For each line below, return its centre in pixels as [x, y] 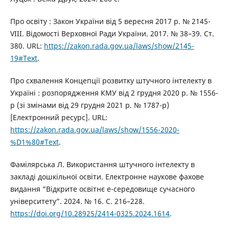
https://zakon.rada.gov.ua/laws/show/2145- [119, 45]
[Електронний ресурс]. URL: [59, 117]
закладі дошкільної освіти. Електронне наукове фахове [107, 176]
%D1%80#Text [34, 142]
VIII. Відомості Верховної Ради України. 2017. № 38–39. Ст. [112, 33]
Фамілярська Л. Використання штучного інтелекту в [102, 164]
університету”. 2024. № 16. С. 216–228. [77, 201]
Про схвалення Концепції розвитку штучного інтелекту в [111, 80]
